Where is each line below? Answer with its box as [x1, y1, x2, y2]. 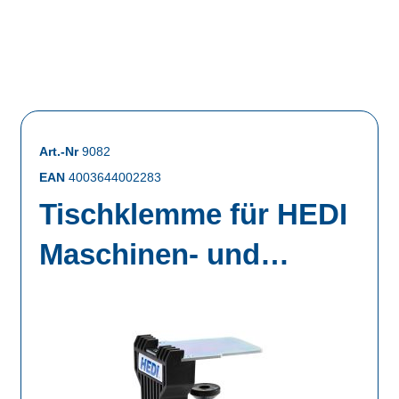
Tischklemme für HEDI [39, 198, 348, 232]
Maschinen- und [39, 238, 261, 272]
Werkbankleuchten [39, 278, 297, 312]
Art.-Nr [39, 144, 83, 159]
